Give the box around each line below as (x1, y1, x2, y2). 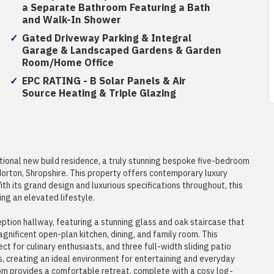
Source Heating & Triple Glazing (21, 86, 176, 101)
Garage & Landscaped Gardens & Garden (21, 43, 221, 58)
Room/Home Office (21, 56, 114, 70)
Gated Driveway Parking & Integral (21, 31, 191, 46)
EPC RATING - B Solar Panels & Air (21, 74, 186, 89)
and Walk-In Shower (21, 13, 121, 28)
